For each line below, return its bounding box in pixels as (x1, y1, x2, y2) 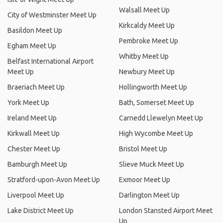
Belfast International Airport (7, 57, 94, 65)
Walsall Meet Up (119, 6, 170, 14)
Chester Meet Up (7, 145, 60, 153)
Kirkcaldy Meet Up (119, 21, 175, 29)
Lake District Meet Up (7, 207, 74, 215)
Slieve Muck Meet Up (119, 160, 184, 168)
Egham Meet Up (7, 42, 56, 50)
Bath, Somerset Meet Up (119, 99, 194, 107)
